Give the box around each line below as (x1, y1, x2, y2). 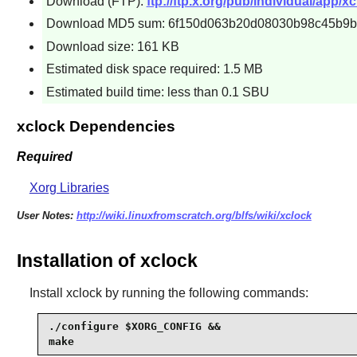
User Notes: (16, 210, 76, 222)
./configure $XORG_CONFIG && (48, 320, 221, 333)
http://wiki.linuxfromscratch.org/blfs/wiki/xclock (76, 210, 312, 222)
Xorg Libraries (29, 181, 109, 195)
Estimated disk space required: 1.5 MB (45, 62, 263, 76)
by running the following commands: (101, 285, 308, 300)
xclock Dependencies (16, 117, 175, 135)
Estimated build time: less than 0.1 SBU (45, 84, 269, 99)
